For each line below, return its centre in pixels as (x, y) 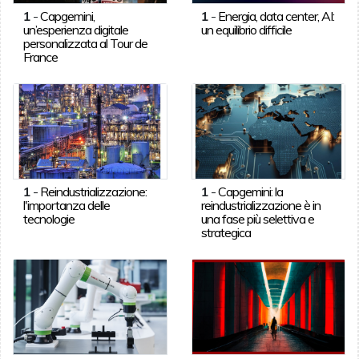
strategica (226, 232)
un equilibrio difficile (247, 29)
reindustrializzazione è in (261, 205)
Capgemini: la (251, 191)
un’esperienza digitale (75, 29)
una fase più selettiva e (258, 218)
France (40, 56)
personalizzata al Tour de (85, 43)
